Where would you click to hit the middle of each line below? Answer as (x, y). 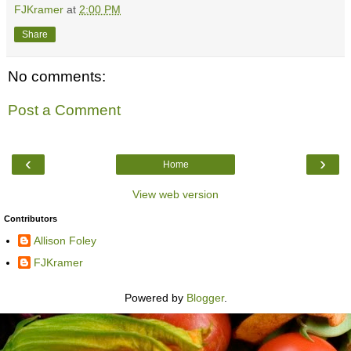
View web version (175, 194)
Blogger (205, 298)
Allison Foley (65, 241)
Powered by (155, 298)
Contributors (31, 218)
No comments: (57, 76)
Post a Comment (64, 110)
